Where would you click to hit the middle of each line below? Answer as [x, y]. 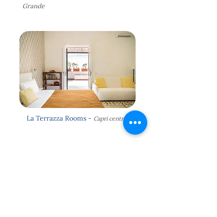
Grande [34, 6]
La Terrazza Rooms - [60, 118]
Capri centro [110, 118]
